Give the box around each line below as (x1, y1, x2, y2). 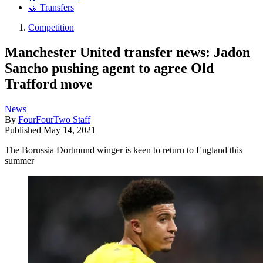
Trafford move (5, 76, 93, 92)
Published (5, 124, 43, 135)
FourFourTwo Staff (18, 114, 90, 124)
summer (5, 155, 34, 166)
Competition (28, 22, 74, 33)
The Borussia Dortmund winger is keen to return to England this (5, 144, 242, 155)
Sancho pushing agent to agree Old (5, 60, 214, 76)
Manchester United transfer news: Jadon (5, 44, 250, 60)
